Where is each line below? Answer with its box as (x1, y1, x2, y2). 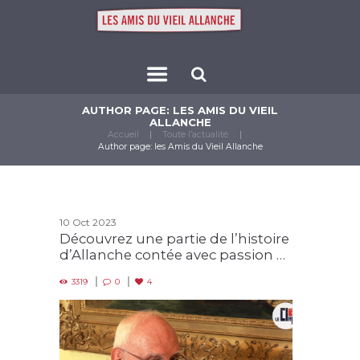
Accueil (107, 129, 139, 141)
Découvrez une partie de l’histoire (59, 231, 289, 247)
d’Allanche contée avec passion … (59, 247, 285, 264)
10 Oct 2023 (59, 216, 117, 229)
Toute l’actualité (163, 129, 228, 141)
